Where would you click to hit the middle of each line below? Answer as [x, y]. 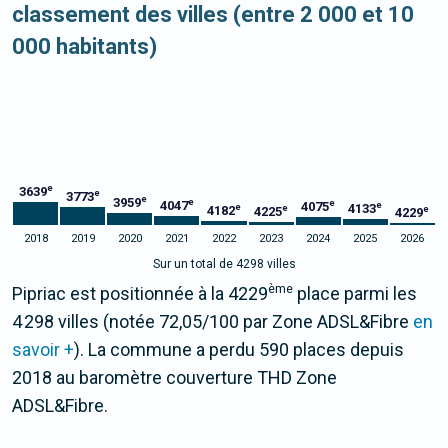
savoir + [43, 350]
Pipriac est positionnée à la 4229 [140, 294]
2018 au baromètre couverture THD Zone [174, 378]
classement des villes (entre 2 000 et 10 [213, 15]
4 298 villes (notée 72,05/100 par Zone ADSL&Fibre [212, 322]
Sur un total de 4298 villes [224, 264]
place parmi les [355, 294]
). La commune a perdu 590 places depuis [239, 350]
